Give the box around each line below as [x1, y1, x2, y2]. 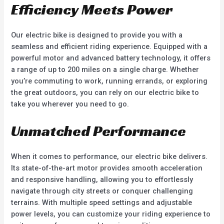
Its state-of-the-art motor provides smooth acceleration [11, 163, 203, 172]
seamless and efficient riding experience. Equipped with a [11, 42, 208, 51]
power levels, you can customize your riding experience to [11, 209, 211, 218]
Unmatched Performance [11, 121, 186, 140]
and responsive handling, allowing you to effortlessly [11, 174, 193, 184]
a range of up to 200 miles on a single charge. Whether [11, 65, 199, 74]
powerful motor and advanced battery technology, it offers [11, 53, 211, 63]
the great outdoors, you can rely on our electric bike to [11, 88, 199, 97]
